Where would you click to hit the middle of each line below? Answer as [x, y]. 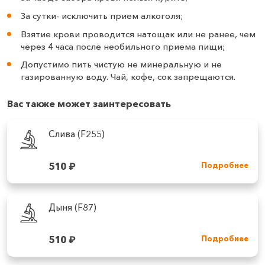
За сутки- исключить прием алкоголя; [101, 15]
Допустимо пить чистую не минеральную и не [121, 64]
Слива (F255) [76, 134]
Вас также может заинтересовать [89, 104]
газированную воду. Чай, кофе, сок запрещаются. [128, 77]
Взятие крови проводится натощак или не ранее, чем [138, 34]
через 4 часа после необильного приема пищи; [122, 46]
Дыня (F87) [72, 207]
